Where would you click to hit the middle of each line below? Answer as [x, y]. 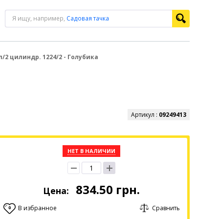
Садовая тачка [88, 18]
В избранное [37, 208]
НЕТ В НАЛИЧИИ [92, 151]
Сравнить [166, 208]
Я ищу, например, [40, 18]
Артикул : [145, 115]
